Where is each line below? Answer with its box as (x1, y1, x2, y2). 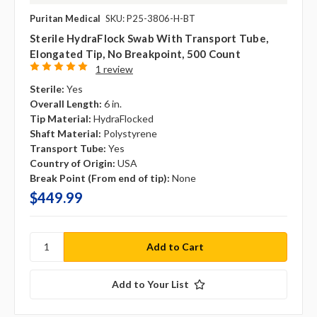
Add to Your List (112, 277, 189, 290)
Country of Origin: (30, 156, 115, 169)
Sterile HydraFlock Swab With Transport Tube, (30, 31, 268, 45)
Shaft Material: (30, 127, 101, 139)
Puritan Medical (30, 12, 100, 24)
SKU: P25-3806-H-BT (105, 12, 195, 24)
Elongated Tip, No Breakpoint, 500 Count (30, 47, 241, 60)
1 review (95, 62, 133, 75)
